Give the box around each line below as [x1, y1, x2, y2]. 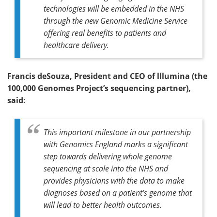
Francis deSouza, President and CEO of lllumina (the [7, 70, 207, 81]
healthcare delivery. [44, 39, 109, 50]
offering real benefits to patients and [44, 27, 166, 38]
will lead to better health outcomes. [44, 199, 162, 210]
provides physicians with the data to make [44, 175, 185, 186]
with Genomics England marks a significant [44, 139, 188, 149]
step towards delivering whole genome [44, 151, 172, 161]
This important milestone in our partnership [44, 126, 191, 137]
